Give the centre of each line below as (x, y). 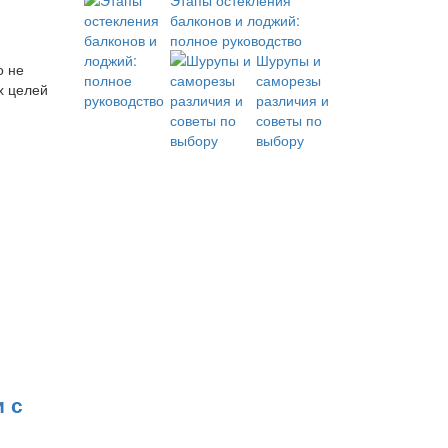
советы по (288, 120)
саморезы (288, 80)
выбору (279, 140)
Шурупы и (288, 60)
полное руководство (235, 40)
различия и (292, 100)
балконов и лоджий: (234, 20)
